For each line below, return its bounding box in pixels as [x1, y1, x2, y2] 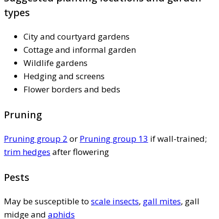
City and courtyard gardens [23, 30, 130, 42]
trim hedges [4, 146, 50, 157]
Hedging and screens [23, 70, 105, 82]
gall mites [143, 195, 181, 207]
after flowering [50, 146, 109, 157]
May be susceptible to [4, 195, 91, 207]
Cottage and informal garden [23, 44, 136, 55]
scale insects [91, 195, 139, 207]
